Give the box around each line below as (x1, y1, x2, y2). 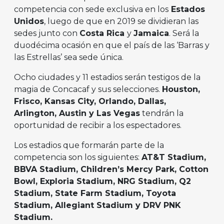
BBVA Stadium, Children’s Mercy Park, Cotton (14, 164, 208, 174)
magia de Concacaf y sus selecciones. (14, 84, 162, 94)
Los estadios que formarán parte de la (14, 140, 164, 150)
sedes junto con (14, 28, 79, 38)
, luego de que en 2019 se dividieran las (44, 16, 198, 26)
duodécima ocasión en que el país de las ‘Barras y (14, 40, 209, 50)
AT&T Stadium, (141, 152, 206, 162)
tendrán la (140, 108, 183, 118)
